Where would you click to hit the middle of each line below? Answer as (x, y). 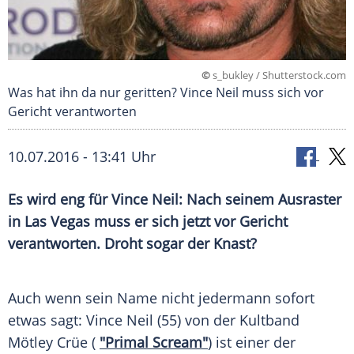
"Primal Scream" (154, 343)
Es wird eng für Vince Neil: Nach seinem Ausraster (175, 200)
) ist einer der (252, 343)
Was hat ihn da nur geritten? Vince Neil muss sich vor (166, 93)
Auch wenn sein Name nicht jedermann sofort (161, 298)
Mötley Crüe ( (54, 343)
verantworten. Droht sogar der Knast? (132, 244)
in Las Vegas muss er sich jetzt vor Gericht (148, 222)
